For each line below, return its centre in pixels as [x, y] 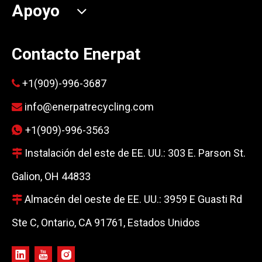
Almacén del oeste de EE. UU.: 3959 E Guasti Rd [132, 199]
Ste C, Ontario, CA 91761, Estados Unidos [106, 222]
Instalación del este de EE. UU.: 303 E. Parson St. [134, 153]
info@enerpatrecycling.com [89, 106]
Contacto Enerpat [76, 54]
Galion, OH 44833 [51, 176]
